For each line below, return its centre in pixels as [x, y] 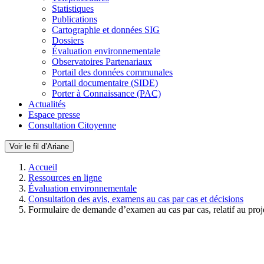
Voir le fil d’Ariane [39, 146]
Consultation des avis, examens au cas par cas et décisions [136, 199]
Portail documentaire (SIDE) [105, 83]
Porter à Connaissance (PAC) [106, 93]
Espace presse [54, 115]
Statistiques [73, 9]
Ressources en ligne [65, 178]
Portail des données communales [112, 72]
